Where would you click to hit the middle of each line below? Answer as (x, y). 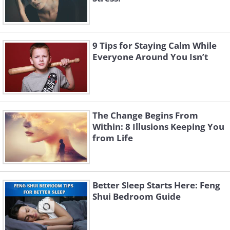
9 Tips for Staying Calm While (155, 45)
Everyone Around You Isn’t (150, 57)
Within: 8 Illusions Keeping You (158, 127)
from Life (113, 138)
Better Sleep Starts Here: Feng (156, 185)
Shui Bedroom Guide (137, 196)
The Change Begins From (145, 115)
